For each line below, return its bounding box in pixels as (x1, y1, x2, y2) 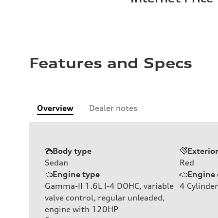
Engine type (53, 169, 100, 179)
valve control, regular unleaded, (45, 192, 165, 202)
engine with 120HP (45, 204, 118, 214)
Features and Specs (29, 54, 192, 72)
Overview (37, 103, 73, 113)
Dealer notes (89, 103, 137, 113)
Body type (53, 145, 91, 156)
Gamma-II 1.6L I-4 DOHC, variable (45, 181, 174, 191)
